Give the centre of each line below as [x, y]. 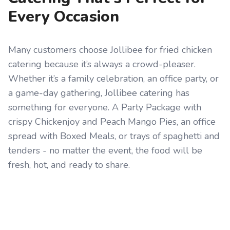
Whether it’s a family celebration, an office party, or [113, 79]
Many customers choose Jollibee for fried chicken [110, 50]
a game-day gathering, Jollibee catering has [99, 93]
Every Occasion [64, 17]
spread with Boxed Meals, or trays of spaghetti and [114, 136]
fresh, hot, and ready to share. [69, 165]
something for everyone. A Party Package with [105, 108]
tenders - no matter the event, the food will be [105, 151]
